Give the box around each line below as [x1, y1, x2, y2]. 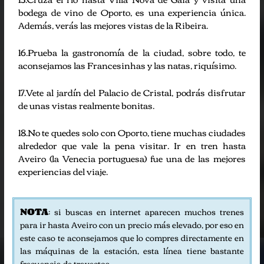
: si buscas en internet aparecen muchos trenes [48, 203, 244, 219]
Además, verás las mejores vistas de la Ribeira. [18, 16, 209, 33]
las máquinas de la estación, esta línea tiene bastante [20, 242, 244, 258]
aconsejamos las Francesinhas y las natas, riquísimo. [18, 56, 237, 73]
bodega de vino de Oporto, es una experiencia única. [18, 3, 246, 20]
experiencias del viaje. [18, 162, 108, 179]
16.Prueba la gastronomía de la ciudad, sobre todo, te [18, 43, 246, 60]
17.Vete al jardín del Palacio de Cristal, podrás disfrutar [18, 83, 246, 100]
